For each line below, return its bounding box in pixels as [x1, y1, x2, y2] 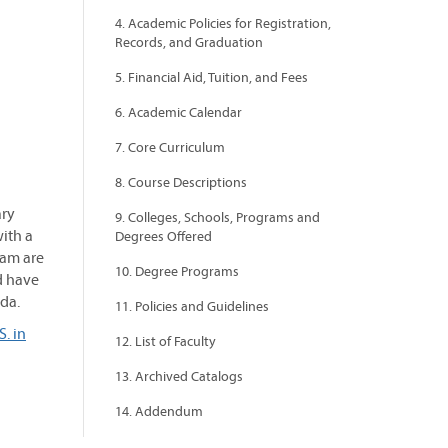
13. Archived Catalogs [115, 367, 243, 385]
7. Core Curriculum [115, 138, 225, 156]
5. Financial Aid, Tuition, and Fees [115, 68, 308, 86]
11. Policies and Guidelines [115, 297, 269, 315]
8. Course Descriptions [115, 173, 247, 191]
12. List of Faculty [115, 332, 216, 350]
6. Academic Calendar [115, 103, 242, 121]
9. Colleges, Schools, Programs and [115, 208, 320, 226]
